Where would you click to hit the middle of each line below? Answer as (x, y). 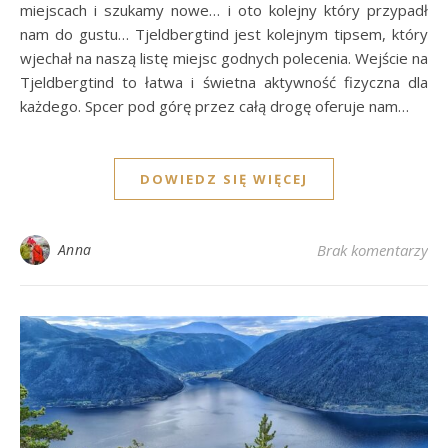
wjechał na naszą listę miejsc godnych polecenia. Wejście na (224, 57)
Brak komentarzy (372, 249)
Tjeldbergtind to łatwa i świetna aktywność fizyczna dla (224, 81)
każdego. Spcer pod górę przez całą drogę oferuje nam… (214, 105)
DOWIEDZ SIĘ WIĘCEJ (224, 178)
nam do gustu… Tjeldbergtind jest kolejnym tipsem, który (224, 33)
